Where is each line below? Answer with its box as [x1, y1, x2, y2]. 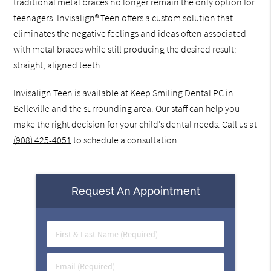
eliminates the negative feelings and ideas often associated [13, 27, 247, 40]
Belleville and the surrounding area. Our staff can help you [13, 102, 240, 115]
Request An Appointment [71, 184, 200, 197]
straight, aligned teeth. [13, 59, 103, 71]
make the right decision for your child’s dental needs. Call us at [13, 118, 258, 131]
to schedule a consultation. [71, 134, 180, 146]
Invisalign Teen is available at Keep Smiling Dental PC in [13, 87, 234, 99]
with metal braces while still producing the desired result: [13, 43, 237, 56]
